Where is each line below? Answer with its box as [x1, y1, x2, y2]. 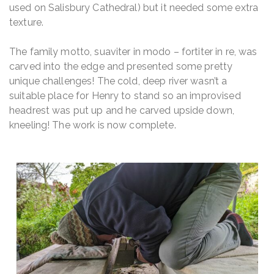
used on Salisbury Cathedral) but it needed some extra [9, 1, 259, 13]
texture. [9, 16, 44, 28]
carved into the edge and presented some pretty [9, 60, 233, 72]
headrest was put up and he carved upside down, [9, 104, 235, 116]
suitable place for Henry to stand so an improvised [9, 89, 241, 102]
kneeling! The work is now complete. [9, 119, 176, 131]
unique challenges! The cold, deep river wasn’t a [9, 75, 228, 87]
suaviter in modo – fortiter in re [94, 45, 234, 57]
